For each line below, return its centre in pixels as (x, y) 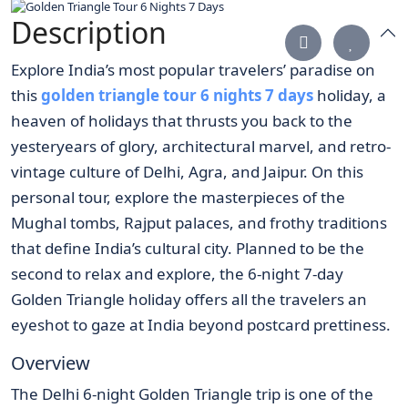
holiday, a (352, 96)
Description (89, 33)
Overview (51, 363)
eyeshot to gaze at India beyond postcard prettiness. (201, 325)
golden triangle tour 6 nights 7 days (179, 96)
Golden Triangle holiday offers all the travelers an (189, 300)
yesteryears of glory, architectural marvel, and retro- (201, 147)
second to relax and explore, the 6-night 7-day (177, 274)
